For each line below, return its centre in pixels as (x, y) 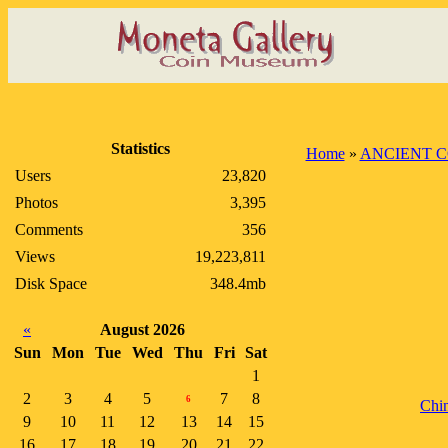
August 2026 (142, 329)
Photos (36, 202)
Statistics (140, 148)
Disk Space (51, 283)
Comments (49, 229)
